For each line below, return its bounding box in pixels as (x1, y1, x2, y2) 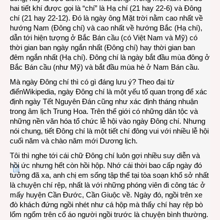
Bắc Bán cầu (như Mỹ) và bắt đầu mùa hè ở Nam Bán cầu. (10, 62, 199, 71)
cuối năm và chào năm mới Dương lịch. (10, 136, 137, 145)
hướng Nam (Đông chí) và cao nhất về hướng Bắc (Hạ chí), (10, 23, 202, 32)
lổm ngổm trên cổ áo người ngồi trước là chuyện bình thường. (10, 210, 208, 219)
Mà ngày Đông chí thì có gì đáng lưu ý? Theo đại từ (10, 77, 174, 86)
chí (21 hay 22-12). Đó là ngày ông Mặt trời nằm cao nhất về (10, 13, 203, 22)
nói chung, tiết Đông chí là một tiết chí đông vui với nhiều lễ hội (10, 126, 209, 135)
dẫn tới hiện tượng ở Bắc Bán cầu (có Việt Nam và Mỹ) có (10, 33, 197, 42)
